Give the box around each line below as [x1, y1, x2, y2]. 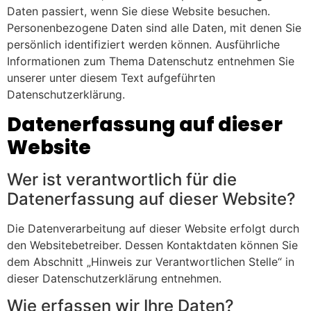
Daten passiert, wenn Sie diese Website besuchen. [7, 4, 270, 19]
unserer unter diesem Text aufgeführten [7, 71, 215, 85]
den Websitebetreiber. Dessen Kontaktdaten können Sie [7, 237, 298, 252]
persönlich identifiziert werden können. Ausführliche [7, 37, 280, 52]
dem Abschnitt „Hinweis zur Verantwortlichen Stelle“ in [7, 254, 294, 269]
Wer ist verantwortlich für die [7, 169, 237, 190]
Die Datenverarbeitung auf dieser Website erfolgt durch [7, 221, 299, 235]
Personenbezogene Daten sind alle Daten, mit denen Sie [7, 21, 301, 35]
